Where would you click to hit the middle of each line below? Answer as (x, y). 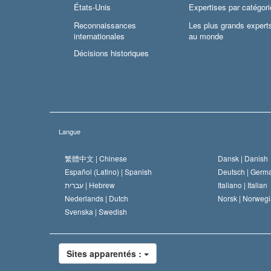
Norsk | (230, 198)
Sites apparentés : (105, 254)
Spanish (138, 172)
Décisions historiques (111, 53)
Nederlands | (87, 198)
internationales (99, 36)
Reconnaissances (105, 25)
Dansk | (231, 158)
